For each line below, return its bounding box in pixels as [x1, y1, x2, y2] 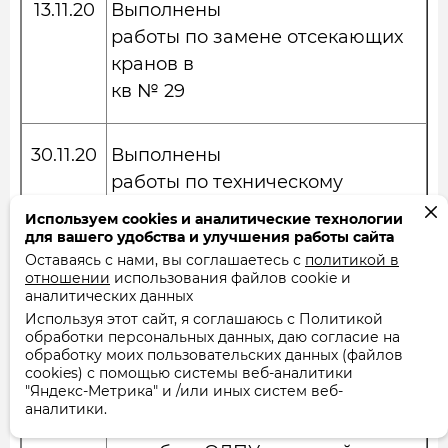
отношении [25, 269, 110, 287]
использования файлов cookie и [110, 269, 351, 287]
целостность [111, 414, 227, 436]
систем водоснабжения [111, 225, 333, 247]
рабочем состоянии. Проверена [111, 387, 411, 409]
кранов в [111, 53, 194, 75]
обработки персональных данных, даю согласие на [25, 328, 400, 346]
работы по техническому [111, 171, 343, 193]
